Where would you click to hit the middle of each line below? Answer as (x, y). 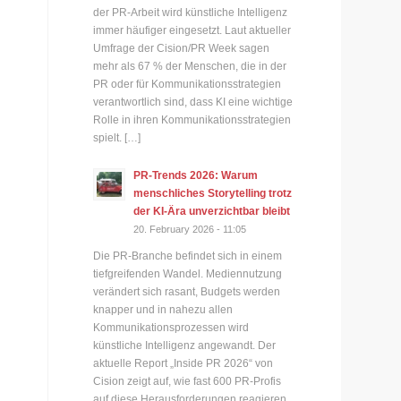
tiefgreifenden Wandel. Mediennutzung (188, 274)
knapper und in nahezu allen (163, 310)
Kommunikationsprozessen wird (171, 328)
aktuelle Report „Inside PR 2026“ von (183, 364)
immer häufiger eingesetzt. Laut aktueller (192, 30)
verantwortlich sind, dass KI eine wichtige (193, 102)
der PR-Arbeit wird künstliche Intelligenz (191, 12)
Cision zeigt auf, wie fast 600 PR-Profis (188, 382)
